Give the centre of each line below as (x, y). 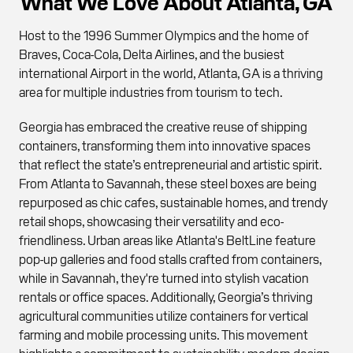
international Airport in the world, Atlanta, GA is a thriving (171, 72)
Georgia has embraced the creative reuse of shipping (163, 126)
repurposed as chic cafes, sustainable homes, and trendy (173, 201)
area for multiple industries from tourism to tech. (151, 91)
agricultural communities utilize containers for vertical (163, 315)
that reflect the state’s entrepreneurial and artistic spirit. (170, 163)
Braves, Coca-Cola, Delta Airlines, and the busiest (152, 53)
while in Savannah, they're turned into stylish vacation (164, 277)
